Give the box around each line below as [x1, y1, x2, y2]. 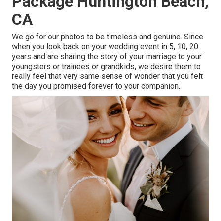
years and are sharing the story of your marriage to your [12, 52, 202, 62]
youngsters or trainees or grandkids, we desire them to [12, 62, 201, 72]
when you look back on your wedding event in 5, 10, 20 [12, 42, 198, 52]
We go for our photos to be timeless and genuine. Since [12, 32, 203, 42]
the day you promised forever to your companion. [12, 81, 180, 91]
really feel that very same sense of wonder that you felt [12, 72, 203, 81]
